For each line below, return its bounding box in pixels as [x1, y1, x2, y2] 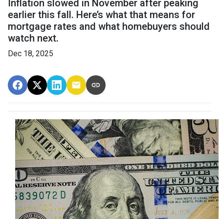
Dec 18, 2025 [8, 49, 53, 58]
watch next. [8, 32, 59, 44]
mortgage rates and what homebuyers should [8, 21, 210, 32]
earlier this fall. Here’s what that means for [8, 9, 195, 21]
